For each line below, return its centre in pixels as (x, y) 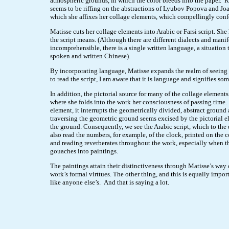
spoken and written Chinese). (90, 56)
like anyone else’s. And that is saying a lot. (110, 182)
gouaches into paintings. (84, 151)
